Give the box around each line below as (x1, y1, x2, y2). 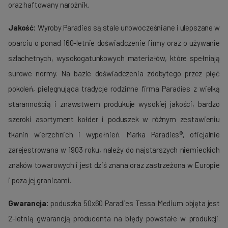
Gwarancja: (8, 198, 49, 208)
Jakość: (8, 22, 36, 32)
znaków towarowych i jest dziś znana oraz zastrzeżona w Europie (8, 160, 220, 169)
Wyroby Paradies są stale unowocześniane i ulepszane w (36, 22, 220, 32)
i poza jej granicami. (8, 175, 71, 185)
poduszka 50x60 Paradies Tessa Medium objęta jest (48, 198, 220, 208)
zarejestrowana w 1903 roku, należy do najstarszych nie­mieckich (8, 145, 220, 154)
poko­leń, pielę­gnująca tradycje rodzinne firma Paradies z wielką (8, 83, 220, 93)
